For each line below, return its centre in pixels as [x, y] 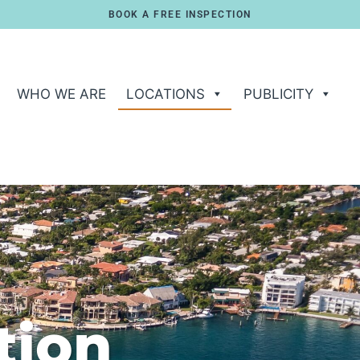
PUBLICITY [278, 94]
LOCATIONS [165, 94]
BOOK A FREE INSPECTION [180, 14]
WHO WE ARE [61, 94]
